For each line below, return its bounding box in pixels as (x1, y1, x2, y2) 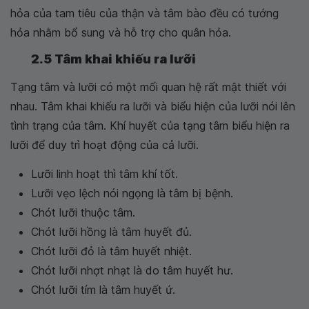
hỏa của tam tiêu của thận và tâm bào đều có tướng (10, 6, 279, 21)
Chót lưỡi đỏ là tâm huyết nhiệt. (31, 244, 192, 259)
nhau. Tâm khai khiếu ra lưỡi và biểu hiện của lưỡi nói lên (10, 99, 295, 114)
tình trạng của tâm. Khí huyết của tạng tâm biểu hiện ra (10, 119, 290, 133)
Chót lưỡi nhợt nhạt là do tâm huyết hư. (31, 263, 233, 278)
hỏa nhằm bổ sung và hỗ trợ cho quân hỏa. (10, 26, 231, 40)
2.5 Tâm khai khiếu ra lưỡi (31, 52, 196, 67)
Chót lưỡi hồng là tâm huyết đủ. (31, 225, 192, 239)
